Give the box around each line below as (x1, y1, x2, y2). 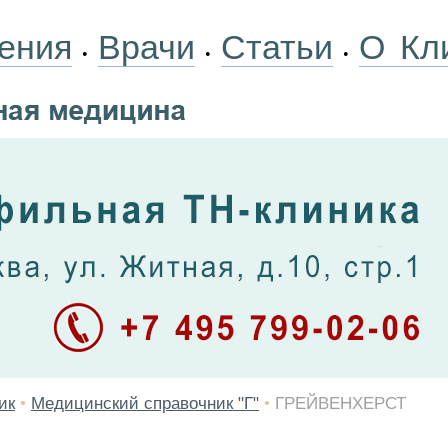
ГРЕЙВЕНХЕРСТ (275, 394, 406, 413)
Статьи (221, 28, 333, 66)
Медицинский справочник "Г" (31, 394, 259, 413)
